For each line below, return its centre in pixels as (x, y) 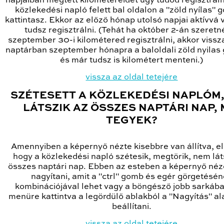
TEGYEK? (132, 121)
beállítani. (132, 207)
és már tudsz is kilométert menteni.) (132, 60)
